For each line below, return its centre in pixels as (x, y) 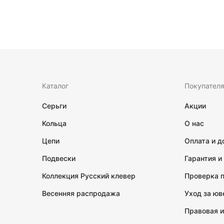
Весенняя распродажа (81, 193)
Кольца (54, 123)
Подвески (59, 158)
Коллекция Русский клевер (89, 176)
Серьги (54, 106)
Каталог (55, 86)
